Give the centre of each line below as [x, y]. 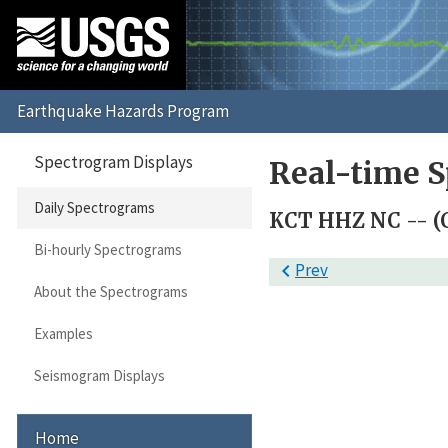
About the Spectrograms [110, 292]
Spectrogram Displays [113, 161]
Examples [63, 334]
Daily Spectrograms [94, 208]
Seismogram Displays [99, 375]
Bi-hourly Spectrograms [107, 250]
